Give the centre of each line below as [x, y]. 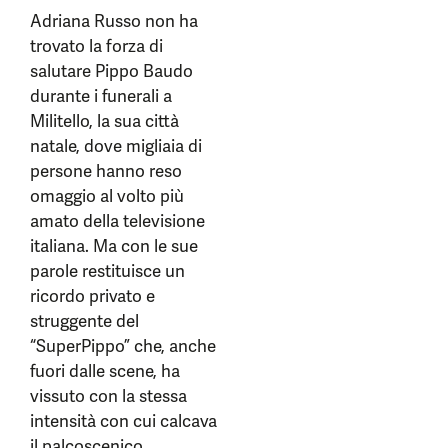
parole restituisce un [107, 271]
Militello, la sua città [104, 121]
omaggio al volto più [107, 196]
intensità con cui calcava [123, 421]
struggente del [84, 321]
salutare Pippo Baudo [111, 71]
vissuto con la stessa [108, 396]
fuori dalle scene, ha [105, 371]
